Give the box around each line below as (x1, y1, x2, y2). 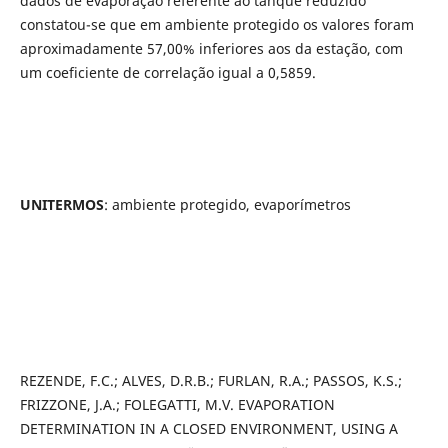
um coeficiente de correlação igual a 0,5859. (19, 63, 316, 83)
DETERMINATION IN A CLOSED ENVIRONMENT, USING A (19, 419, 398, 439)
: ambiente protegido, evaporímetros (103, 195, 351, 215)
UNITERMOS (19, 195, 104, 215)
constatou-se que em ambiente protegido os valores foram (19, 15, 414, 35)
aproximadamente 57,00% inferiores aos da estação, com (19, 39, 403, 59)
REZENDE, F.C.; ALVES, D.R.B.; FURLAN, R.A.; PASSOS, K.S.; (19, 371, 402, 391)
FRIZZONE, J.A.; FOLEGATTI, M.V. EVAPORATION (19, 395, 335, 415)
